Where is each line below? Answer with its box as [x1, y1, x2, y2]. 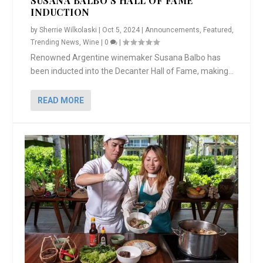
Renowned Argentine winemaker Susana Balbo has [31, 52, 221, 62]
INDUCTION [31, 5, 90, 18]
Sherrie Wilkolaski [39, 25, 97, 34]
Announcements [145, 25, 200, 34]
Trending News [31, 38, 80, 46]
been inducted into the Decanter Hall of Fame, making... [31, 66, 234, 76]
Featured [203, 25, 232, 34]
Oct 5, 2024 [102, 25, 140, 34]
